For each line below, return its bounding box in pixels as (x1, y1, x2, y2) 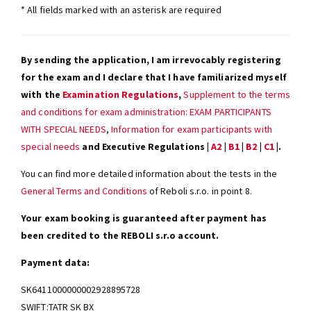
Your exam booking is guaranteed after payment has (21, 211, 267, 224)
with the (21, 87, 62, 101)
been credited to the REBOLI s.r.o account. (21, 228, 219, 242)
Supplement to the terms (183, 87, 290, 101)
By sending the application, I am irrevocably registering (21, 53, 281, 66)
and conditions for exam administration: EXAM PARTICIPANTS (21, 105, 271, 118)
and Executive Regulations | (82, 140, 212, 153)
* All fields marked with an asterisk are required (21, 3, 221, 16)
